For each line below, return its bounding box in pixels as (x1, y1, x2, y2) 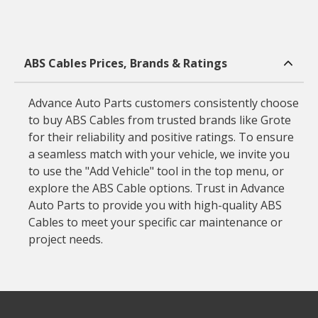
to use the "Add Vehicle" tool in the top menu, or (28, 163, 284, 179)
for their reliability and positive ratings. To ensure (28, 129, 294, 145)
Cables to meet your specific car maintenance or (28, 214, 283, 230)
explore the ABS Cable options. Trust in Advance (28, 180, 285, 196)
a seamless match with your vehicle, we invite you (28, 146, 290, 162)
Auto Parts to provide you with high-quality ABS (28, 197, 282, 213)
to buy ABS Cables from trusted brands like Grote (28, 112, 291, 128)
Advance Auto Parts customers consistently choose (28, 95, 299, 111)
